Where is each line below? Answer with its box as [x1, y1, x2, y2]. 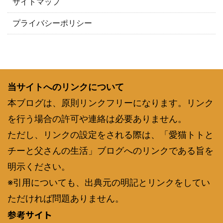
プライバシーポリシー [12, 18, 92, 28]
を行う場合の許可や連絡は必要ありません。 [7, 113, 187, 124]
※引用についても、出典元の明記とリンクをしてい [7, 177, 210, 188]
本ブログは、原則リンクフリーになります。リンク [7, 98, 214, 109]
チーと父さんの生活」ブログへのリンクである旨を [7, 145, 214, 156]
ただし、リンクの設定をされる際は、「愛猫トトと [7, 129, 214, 140]
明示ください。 [7, 161, 70, 172]
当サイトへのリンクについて [7, 82, 124, 93]
